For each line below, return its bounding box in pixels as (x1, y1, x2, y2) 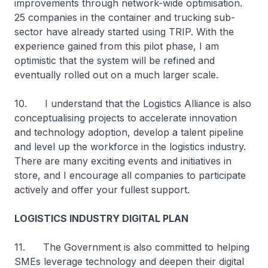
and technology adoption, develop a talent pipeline (14, 126, 243, 138)
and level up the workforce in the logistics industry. (14, 141, 246, 153)
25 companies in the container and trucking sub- (14, 11, 235, 23)
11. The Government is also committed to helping (14, 241, 249, 253)
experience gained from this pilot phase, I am (14, 40, 219, 52)
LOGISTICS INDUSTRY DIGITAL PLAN (14, 212, 188, 224)
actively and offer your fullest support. (14, 184, 190, 196)
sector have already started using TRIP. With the (14, 26, 234, 38)
